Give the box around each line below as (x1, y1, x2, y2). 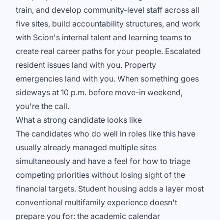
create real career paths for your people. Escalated (16, 46, 201, 56)
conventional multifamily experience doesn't (16, 197, 177, 207)
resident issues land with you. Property (16, 60, 156, 70)
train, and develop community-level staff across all (16, 5, 199, 15)
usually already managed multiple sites (16, 142, 157, 152)
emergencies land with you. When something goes (16, 74, 199, 83)
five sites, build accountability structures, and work (16, 19, 200, 28)
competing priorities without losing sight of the (16, 170, 185, 180)
